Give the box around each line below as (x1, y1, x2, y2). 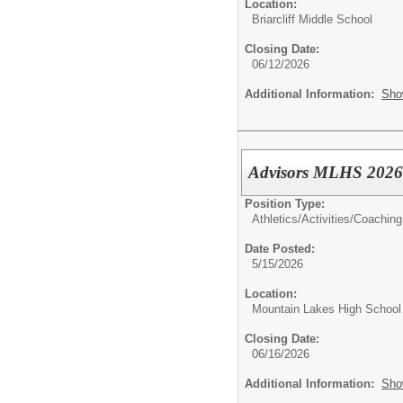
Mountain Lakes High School (252, 301, 401, 316)
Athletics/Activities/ (252, 211, 354, 226)
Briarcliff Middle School (252, 12, 372, 26)
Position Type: (245, 196, 325, 210)
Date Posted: (245, 241, 315, 255)
